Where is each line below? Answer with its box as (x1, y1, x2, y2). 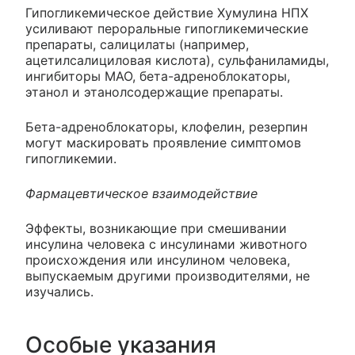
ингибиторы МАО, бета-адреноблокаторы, (25, 67, 290, 84)
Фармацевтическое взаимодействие (25, 185, 258, 201)
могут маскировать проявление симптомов (25, 134, 301, 151)
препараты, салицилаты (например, (25, 36, 249, 52)
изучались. (25, 283, 94, 300)
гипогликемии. (25, 150, 116, 166)
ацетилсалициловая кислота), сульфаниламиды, (25, 52, 329, 68)
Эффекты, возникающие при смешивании (25, 219, 287, 236)
